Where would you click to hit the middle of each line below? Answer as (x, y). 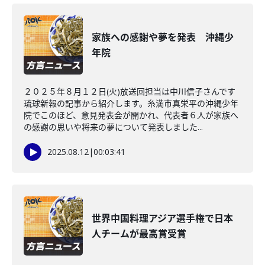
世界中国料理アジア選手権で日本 (162, 218)
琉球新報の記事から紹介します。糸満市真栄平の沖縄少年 (131, 103)
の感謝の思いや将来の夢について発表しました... (113, 127)
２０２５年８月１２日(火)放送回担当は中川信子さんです (130, 91)
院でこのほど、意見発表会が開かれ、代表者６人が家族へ (131, 115)
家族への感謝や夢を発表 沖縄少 (163, 37)
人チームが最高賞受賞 (139, 234)
